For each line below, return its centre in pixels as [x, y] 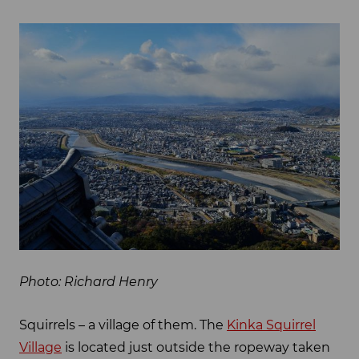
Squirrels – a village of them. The [123, 325]
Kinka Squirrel [271, 325]
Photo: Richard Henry [89, 282]
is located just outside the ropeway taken [196, 348]
